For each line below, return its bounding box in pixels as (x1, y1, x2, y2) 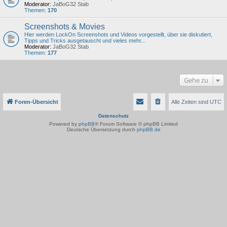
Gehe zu (184, 75, 208, 85)
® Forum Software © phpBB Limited (95, 121, 178, 127)
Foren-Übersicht (15, 99, 58, 105)
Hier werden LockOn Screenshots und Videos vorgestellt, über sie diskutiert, (24, 31, 212, 37)
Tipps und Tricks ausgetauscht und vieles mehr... (24, 37, 145, 44)
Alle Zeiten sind (171, 99, 210, 105)
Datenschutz (98, 113, 129, 119)
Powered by (49, 121, 79, 127)
